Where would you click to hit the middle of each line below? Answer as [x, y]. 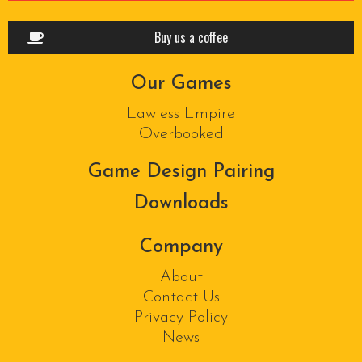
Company [181, 247]
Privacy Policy [181, 317]
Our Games [181, 84]
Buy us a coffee [191, 37]
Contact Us [181, 297]
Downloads [181, 203]
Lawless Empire [181, 114]
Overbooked [181, 134]
